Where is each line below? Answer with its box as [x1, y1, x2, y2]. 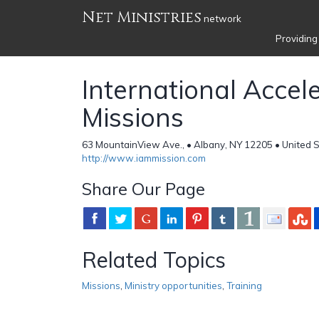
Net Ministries [82, 7, 202, 28]
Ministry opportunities [125, 279, 222, 291]
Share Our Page [82, 177, 205, 199]
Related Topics [82, 246, 226, 273]
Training [226, 279, 262, 291]
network [202, 13, 241, 24]
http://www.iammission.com [82, 152, 206, 164]
